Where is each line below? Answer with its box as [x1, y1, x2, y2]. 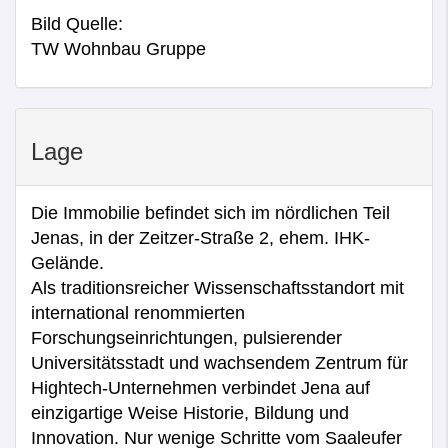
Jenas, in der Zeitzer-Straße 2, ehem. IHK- [31, 227, 370, 248]
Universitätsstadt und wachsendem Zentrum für [31, 352, 408, 373]
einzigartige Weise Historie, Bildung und [31, 402, 349, 423]
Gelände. [31, 252, 104, 273]
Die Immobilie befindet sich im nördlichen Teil [31, 202, 390, 223]
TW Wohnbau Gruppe [31, 38, 206, 59]
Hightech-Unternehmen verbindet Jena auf [31, 377, 370, 398]
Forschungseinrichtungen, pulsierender [31, 327, 342, 348]
